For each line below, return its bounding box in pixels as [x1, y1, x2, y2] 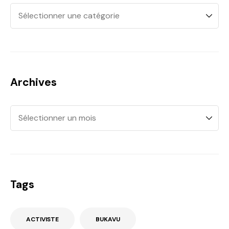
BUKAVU [96, 215, 120, 224]
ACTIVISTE [26, 215, 59, 224]
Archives [10, 75, 57, 90]
